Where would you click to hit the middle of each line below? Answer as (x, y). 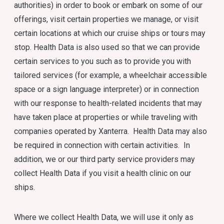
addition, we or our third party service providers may (105, 159)
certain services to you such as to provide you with (103, 61)
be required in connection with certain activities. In (102, 145)
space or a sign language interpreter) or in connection (107, 89)
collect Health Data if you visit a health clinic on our (103, 173)
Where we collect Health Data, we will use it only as (104, 217)
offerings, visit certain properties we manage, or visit (106, 19)
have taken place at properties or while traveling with (106, 117)
